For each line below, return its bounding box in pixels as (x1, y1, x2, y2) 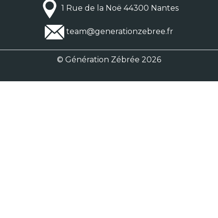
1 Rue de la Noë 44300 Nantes (59, 3, 179, 13)
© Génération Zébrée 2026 (57, 54, 161, 64)
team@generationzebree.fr (66, 27, 173, 36)
